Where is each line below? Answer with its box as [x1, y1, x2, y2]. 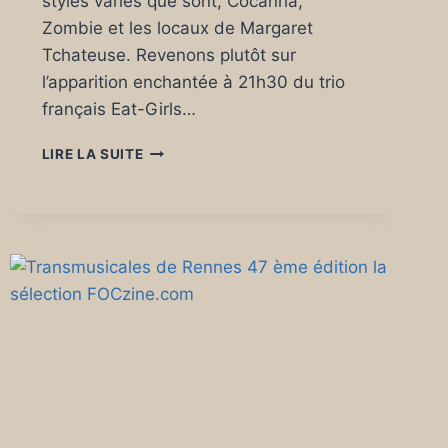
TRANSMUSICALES [142, 141, 280, 158]
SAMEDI [142, 267, 200, 284]
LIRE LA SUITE [41, 146, 144, 163]
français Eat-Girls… [41, 99, 196, 120]
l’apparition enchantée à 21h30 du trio [41, 72, 345, 93]
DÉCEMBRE [142, 309, 222, 326]
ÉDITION [142, 246, 204, 263]
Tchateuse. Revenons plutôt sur [41, 45, 296, 66]
